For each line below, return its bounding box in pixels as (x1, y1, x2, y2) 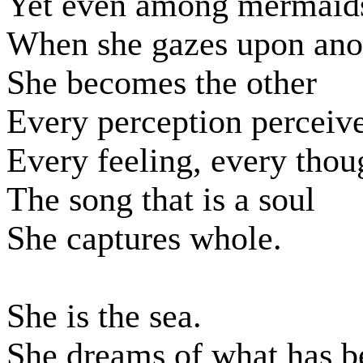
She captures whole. (6, 220, 282, 257)
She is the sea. (6, 297, 202, 335)
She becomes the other (6, 64, 317, 101)
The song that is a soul (6, 181, 315, 218)
